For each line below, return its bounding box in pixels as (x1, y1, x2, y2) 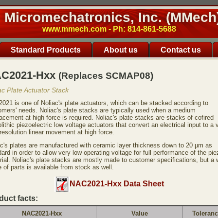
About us (104, 46, 138, 54)
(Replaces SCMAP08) (58, 71, 153, 81)
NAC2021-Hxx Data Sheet (69, 179, 164, 188)
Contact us (161, 46, 201, 54)
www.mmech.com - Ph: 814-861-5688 (42, 25, 177, 33)
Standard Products (11, 46, 81, 54)
